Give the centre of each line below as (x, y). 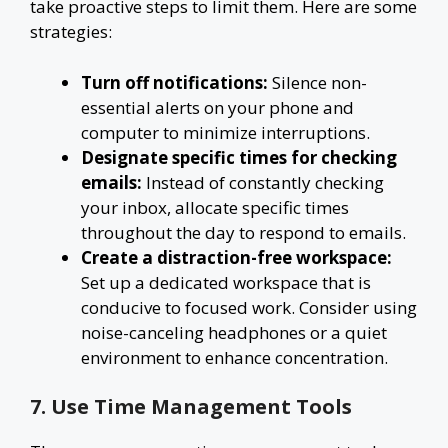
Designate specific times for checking (239, 157)
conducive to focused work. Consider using (249, 307)
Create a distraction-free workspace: (236, 257)
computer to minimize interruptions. (225, 132)
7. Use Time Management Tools (191, 406)
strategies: (71, 31)
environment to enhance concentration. (234, 357)
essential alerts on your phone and (217, 107)
